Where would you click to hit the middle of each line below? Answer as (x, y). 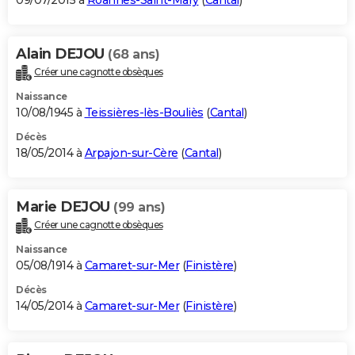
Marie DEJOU (65, 207)
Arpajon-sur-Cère (131, 153)
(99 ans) (139, 208)
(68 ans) (134, 55)
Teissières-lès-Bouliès (144, 113)
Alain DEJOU (62, 54)
